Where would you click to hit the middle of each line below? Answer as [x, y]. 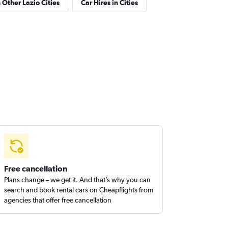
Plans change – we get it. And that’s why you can [78, 180]
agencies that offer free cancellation [58, 200]
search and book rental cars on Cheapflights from [79, 190]
